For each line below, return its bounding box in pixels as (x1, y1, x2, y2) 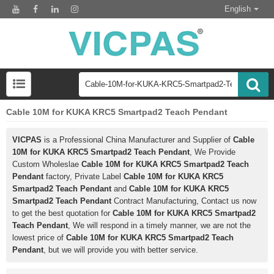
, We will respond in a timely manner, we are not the (68, 221, 251, 231)
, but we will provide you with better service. (43, 245, 198, 255)
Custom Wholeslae (12, 160, 81, 169)
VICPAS (12, 135, 42, 145)
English (224, 4, 251, 13)
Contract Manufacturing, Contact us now (111, 196, 256, 206)
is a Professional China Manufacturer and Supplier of (42, 135, 233, 145)
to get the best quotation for (12, 209, 113, 218)
